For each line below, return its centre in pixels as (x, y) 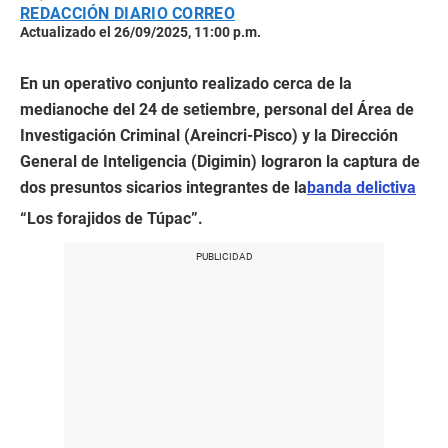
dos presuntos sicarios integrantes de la (163, 188)
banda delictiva (361, 188)
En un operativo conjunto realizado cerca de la (186, 84)
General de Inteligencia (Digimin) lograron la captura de (220, 162)
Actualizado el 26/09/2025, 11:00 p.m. (140, 32)
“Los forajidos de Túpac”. (111, 219)
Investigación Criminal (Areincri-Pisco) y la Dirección (209, 136)
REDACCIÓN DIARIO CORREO (127, 14)
